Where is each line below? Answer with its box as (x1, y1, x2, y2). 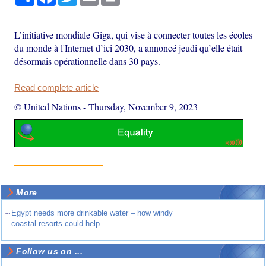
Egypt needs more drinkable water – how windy (11, 208, 173, 218)
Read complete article (14, 83, 99, 93)
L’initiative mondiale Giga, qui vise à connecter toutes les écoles (14, 28, 253, 41)
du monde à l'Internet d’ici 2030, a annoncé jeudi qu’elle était (14, 41, 243, 54)
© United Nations (14, 100, 81, 113)
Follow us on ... (16, 246, 83, 256)
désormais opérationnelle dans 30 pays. (14, 54, 161, 67)
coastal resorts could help (11, 219, 100, 229)
